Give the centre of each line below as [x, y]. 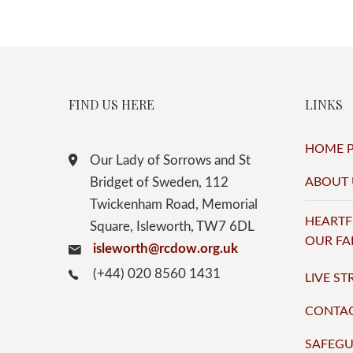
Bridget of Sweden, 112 [159, 182]
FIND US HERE [111, 104]
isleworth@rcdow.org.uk [165, 249]
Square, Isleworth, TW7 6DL [172, 227]
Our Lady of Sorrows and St [170, 160]
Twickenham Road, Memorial [174, 204]
